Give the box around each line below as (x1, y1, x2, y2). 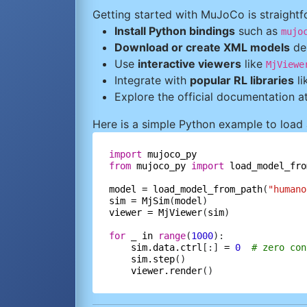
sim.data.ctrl (131, 242, 202, 253)
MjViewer (158, 207, 202, 218)
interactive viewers (138, 57, 241, 71)
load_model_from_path (153, 184, 262, 195)
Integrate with (114, 73, 190, 87)
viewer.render (131, 265, 202, 276)
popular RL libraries (190, 73, 294, 87)
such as (235, 24, 281, 38)
